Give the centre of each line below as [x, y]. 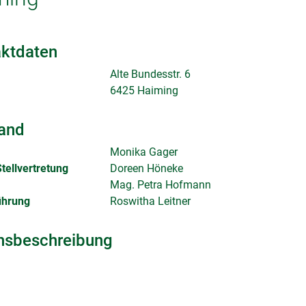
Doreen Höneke [146, 168]
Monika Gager [143, 152]
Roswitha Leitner [150, 201]
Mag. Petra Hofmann [160, 185]
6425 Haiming [144, 91]
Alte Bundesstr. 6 [150, 74]
